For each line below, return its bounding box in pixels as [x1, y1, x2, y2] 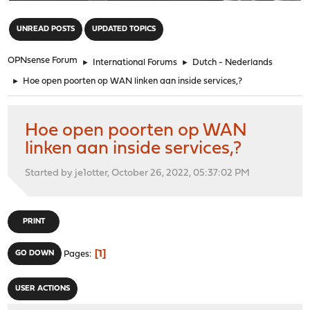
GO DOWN [15, 249, 55, 257]
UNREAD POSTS [17, 25, 75, 33]
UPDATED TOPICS [92, 25, 156, 33]
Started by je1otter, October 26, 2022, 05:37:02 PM [25, 167, 250, 179]
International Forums [93, 57, 178, 67]
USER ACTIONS [15, 284, 71, 293]
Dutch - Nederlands [192, 57, 273, 67]
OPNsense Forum [8, 55, 78, 65]
